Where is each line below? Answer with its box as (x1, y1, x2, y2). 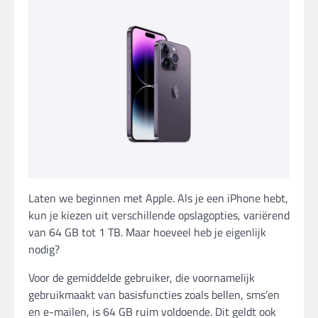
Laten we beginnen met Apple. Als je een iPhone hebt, (28, 190, 288, 207)
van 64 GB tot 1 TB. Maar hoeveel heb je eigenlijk (28, 224, 266, 241)
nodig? (28, 241, 60, 258)
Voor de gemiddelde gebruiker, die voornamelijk (28, 269, 255, 287)
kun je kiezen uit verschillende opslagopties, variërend (28, 207, 290, 224)
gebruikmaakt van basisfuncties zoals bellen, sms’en (28, 286, 280, 304)
